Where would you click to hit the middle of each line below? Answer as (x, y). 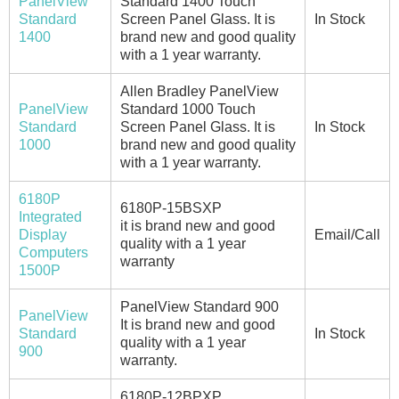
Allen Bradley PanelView (199, 91)
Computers (53, 252)
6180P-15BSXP (171, 208)
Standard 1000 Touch (188, 109)
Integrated (50, 216)
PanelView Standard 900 (199, 306)
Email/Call (347, 234)
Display (43, 234)
